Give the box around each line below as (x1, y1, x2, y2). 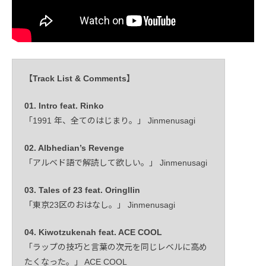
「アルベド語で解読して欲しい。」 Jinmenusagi (24, 158, 207, 168)
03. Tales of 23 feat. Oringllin (24, 185, 140, 195)
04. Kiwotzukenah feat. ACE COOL (24, 227, 162, 237)
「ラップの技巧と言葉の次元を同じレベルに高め (24, 242, 207, 252)
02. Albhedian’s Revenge (24, 143, 124, 153)
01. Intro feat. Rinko (24, 101, 104, 111)
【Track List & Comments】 (24, 74, 135, 84)
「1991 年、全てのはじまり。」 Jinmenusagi (24, 116, 195, 126)
